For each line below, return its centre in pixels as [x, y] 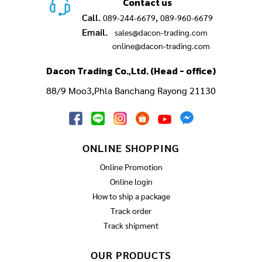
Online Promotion [131, 167]
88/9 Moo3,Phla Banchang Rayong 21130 [131, 91]
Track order [131, 211]
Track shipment [131, 225]
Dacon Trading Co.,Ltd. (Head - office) [131, 71]
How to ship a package [131, 196]
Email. [94, 32]
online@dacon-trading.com [161, 46]
